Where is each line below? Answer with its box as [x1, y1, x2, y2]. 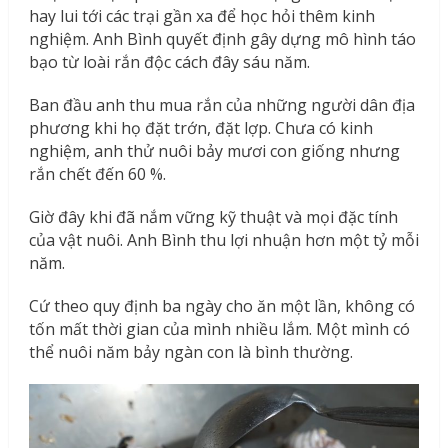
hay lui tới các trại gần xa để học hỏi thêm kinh [28, 4, 375, 27]
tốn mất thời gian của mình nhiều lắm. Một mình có [28, 317, 410, 340]
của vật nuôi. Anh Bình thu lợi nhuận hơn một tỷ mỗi [28, 228, 419, 251]
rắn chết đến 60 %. [28, 162, 166, 185]
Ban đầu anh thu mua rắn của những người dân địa [28, 93, 415, 116]
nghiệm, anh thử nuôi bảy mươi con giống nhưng [28, 139, 400, 162]
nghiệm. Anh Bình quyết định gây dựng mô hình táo [28, 27, 416, 50]
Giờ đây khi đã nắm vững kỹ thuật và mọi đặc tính [28, 205, 398, 228]
